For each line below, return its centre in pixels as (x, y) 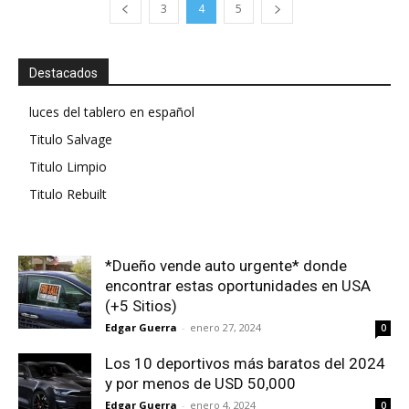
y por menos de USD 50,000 (200, 384)
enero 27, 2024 (225, 328)
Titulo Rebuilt (68, 194)
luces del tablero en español (112, 112)
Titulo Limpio (68, 167)
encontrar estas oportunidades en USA (238, 286)
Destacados (63, 73)
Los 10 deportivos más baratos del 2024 (245, 364)
